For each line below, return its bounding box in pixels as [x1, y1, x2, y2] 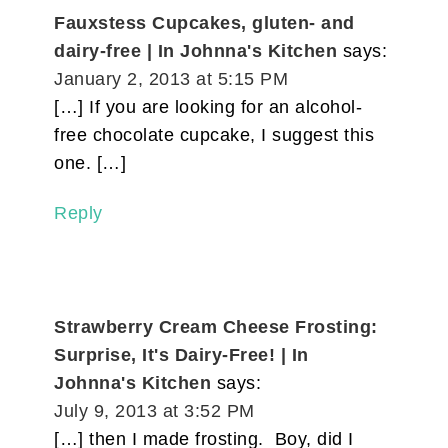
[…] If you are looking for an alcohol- [54, 97, 363, 118]
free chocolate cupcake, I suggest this [54, 125, 375, 146]
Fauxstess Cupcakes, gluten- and [54, 13, 355, 34]
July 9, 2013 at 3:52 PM [54, 401, 255, 422]
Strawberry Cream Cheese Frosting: [54, 317, 378, 338]
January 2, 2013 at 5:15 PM [54, 69, 289, 90]
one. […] [54, 153, 127, 174]
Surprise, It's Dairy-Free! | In [54, 345, 309, 366]
